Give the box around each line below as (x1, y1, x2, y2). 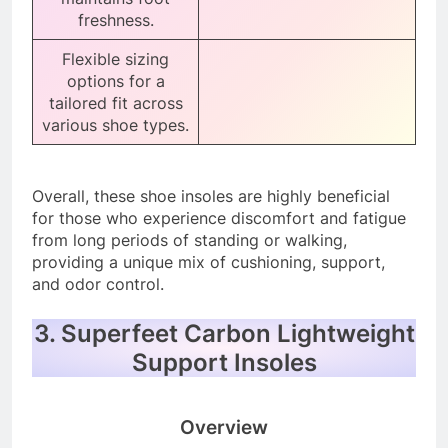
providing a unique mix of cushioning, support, (32, 252, 385, 273)
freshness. (77, 10, 154, 31)
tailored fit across (48, 93, 183, 114)
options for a (66, 71, 165, 92)
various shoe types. (42, 115, 189, 136)
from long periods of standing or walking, (32, 230, 347, 251)
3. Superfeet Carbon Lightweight (33, 319, 415, 349)
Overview (180, 415, 268, 439)
